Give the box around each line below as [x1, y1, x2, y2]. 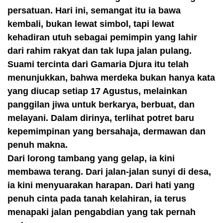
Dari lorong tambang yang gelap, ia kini [7, 153, 175, 163]
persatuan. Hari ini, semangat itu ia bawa [7, 5, 181, 15]
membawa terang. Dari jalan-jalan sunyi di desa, [7, 167, 211, 177]
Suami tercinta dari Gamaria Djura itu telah [7, 59, 189, 69]
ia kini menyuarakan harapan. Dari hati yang [7, 180, 195, 190]
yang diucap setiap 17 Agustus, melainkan [7, 86, 187, 96]
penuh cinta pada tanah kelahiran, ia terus [7, 194, 186, 204]
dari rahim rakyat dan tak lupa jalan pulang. [7, 46, 192, 56]
